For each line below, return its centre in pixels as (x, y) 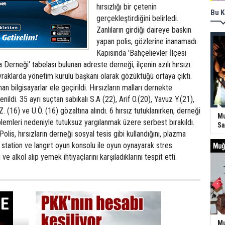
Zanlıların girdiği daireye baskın (144, 30)
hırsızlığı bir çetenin (127, 7)
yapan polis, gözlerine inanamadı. (147, 41)
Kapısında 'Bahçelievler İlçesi (141, 53)
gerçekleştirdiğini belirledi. (137, 18)
